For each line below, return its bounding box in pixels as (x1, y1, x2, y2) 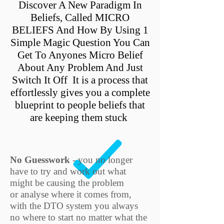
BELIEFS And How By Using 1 (11, 24, 148, 36)
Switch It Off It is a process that (12, 74, 148, 86)
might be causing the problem (10, 177, 124, 188)
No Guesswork (10, 154, 70, 165)
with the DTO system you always (10, 200, 138, 211)
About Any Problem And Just (17, 61, 143, 73)
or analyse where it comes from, (10, 189, 131, 199)
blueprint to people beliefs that (15, 99, 145, 111)
